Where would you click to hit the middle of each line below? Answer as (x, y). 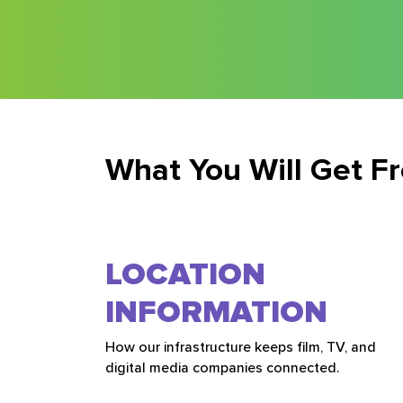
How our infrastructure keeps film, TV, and (241, 347)
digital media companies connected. (222, 367)
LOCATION (185, 274)
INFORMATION (216, 312)
